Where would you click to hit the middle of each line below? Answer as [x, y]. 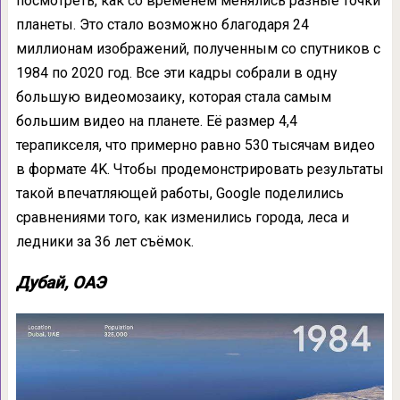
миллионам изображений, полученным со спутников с [198, 49]
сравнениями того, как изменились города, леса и [182, 217]
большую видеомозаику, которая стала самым [173, 97]
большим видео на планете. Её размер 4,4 [156, 121]
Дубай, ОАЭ [60, 283]
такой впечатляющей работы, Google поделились [179, 193]
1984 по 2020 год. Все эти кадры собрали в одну [176, 73]
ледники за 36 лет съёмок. [104, 242]
